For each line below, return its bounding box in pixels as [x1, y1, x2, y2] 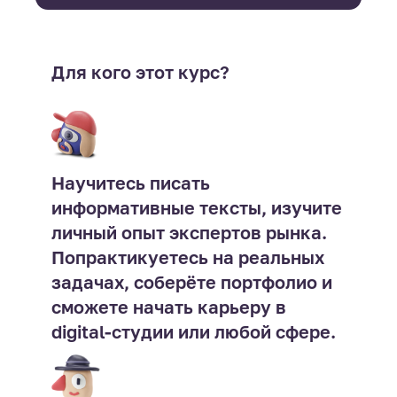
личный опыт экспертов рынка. [51, 221, 327, 243]
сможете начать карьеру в [51, 295, 286, 317]
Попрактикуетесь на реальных [51, 245, 324, 268]
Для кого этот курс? [51, 60, 230, 82]
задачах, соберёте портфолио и [51, 270, 332, 292]
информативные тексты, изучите [51, 196, 342, 218]
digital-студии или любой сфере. [51, 320, 336, 342]
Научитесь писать [51, 171, 210, 193]
